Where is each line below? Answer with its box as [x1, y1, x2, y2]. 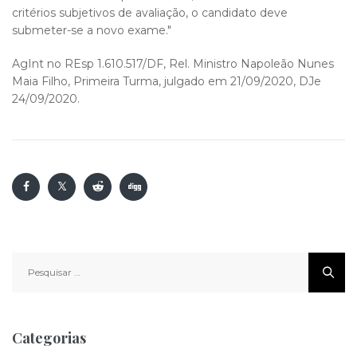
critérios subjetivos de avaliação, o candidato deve [12, 6, 288, 20]
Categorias [12, 328, 86, 347]
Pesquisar [11, 253, 71, 268]
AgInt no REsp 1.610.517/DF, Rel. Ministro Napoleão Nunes [12, 57, 334, 71]
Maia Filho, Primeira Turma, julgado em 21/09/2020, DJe [12, 74, 321, 88]
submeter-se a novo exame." [12, 23, 175, 37]
